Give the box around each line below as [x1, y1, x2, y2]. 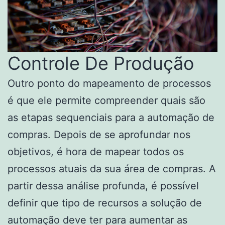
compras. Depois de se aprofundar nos [8, 129, 190, 141]
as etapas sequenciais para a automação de [8, 111, 214, 124]
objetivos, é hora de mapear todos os [8, 146, 184, 158]
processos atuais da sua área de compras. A [8, 163, 216, 175]
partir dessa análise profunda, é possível [8, 180, 199, 192]
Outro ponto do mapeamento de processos [8, 77, 211, 90]
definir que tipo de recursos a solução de [8, 197, 202, 209]
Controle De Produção [8, 52, 194, 75]
